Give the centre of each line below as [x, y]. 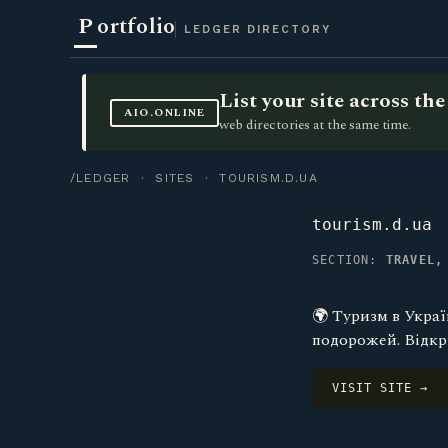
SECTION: [349, 260]
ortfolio [136, 26]
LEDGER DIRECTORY [258, 29]
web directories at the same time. [315, 125]
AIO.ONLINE [164, 112]
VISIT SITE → [380, 388]
